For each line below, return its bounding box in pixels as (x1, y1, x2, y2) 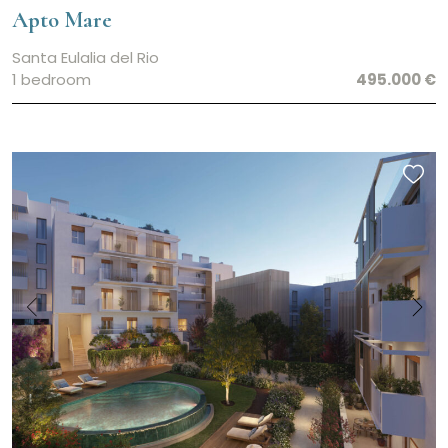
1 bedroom (12, 69, 91, 91)
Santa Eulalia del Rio (12, 47, 159, 69)
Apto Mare (12, 6, 112, 34)
